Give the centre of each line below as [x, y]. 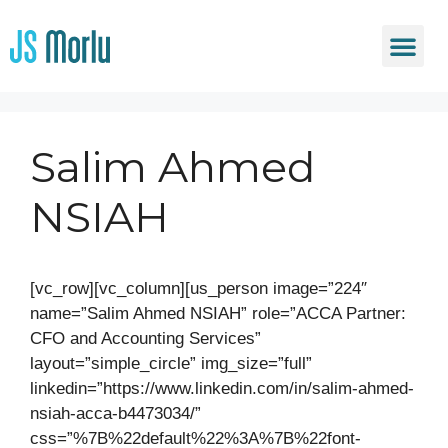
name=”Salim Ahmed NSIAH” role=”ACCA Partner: [218, 313]
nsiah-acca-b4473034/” [115, 413]
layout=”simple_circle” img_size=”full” [171, 363]
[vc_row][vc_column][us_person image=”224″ [198, 288]
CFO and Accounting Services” [145, 338]
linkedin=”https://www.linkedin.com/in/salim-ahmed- [222, 388]
